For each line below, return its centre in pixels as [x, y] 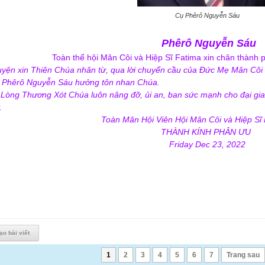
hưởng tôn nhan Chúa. [120, 82]
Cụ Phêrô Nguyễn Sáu [207, 15]
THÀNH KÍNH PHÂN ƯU [207, 132]
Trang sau [243, 255]
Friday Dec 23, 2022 [207, 144]
